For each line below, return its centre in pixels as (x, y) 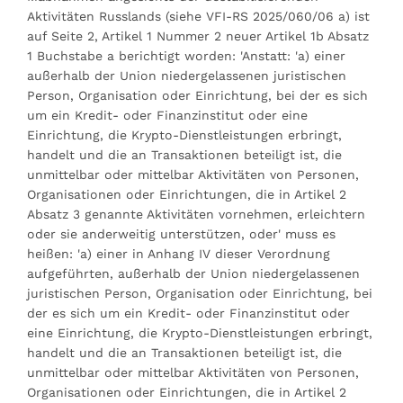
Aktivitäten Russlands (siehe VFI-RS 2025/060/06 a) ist (198, 16)
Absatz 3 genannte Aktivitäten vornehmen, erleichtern (196, 214)
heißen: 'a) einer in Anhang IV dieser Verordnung (179, 253)
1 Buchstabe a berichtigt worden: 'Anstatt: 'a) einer (186, 55)
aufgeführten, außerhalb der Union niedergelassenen (193, 273)
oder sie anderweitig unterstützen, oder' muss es (181, 233)
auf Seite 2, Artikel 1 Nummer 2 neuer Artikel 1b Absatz (198, 36)
